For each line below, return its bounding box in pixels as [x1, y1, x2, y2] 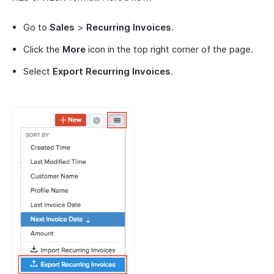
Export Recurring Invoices [53, 65, 171, 77]
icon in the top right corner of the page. [86, 43, 253, 55]
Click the [23, 43, 62, 55]
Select [23, 65, 53, 77]
